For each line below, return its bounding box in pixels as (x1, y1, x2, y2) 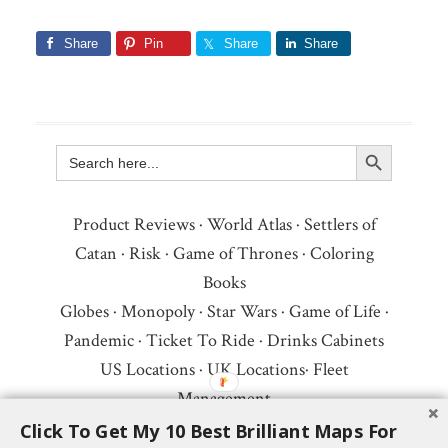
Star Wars (206, 300, 277, 324)
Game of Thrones (172, 242, 298, 266)
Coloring (309, 242, 374, 266)
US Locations (99, 358, 195, 382)
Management (177, 387, 271, 411)
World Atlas (206, 213, 292, 237)
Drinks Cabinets (267, 329, 384, 353)
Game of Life (288, 300, 381, 324)
